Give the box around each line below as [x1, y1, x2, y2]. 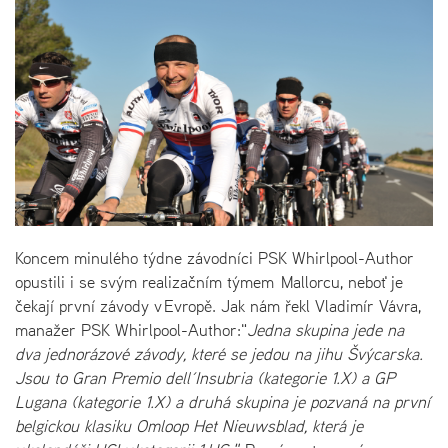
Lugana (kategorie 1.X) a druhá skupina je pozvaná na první [15, 389, 430, 414]
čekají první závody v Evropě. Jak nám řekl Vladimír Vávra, [15, 293, 421, 318]
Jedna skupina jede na [247, 317, 404, 342]
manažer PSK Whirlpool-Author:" [15, 317, 247, 342]
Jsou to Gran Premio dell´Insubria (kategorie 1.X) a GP [15, 365, 395, 390]
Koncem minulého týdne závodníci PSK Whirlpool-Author [15, 245, 414, 270]
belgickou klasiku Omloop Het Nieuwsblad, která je [15, 413, 363, 438]
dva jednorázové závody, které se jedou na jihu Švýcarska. [15, 341, 423, 366]
